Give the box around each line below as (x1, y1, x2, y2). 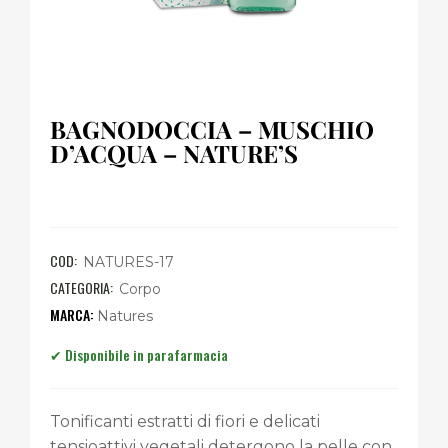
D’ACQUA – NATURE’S (50, 137, 299, 169)
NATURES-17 (83, 253, 174, 271)
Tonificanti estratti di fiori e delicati (50, 412, 320, 431)
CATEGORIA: (50, 277, 116, 298)
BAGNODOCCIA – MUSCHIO (50, 113, 374, 145)
